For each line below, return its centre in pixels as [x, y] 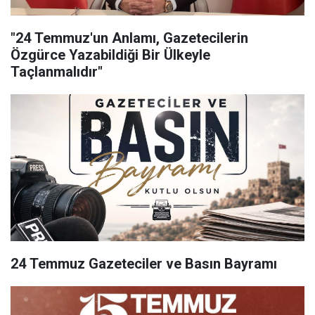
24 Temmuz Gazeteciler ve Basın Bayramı [144, 264]
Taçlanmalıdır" [57, 72]
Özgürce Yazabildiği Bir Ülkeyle [110, 55]
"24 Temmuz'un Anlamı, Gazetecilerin [129, 38]
